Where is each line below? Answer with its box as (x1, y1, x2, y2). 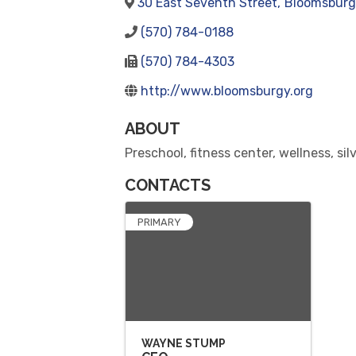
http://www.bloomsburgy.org (141, 83, 313, 99)
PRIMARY (137, 216, 181, 228)
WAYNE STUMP (141, 337, 226, 350)
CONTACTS (125, 176, 211, 195)
